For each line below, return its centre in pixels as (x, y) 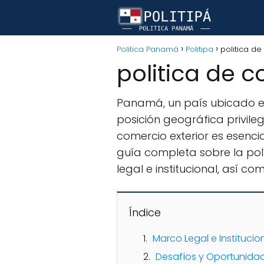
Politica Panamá (148, 49)
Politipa (199, 49)
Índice (145, 212)
